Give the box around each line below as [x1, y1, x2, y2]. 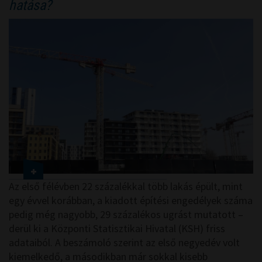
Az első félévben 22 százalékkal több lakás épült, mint [9, 180, 243, 194]
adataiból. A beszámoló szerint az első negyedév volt [9, 236, 240, 250]
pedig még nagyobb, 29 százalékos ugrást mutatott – [9, 208, 243, 222]
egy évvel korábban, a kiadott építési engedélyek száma [9, 194, 253, 208]
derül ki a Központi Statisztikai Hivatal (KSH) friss [9, 222, 225, 236]
